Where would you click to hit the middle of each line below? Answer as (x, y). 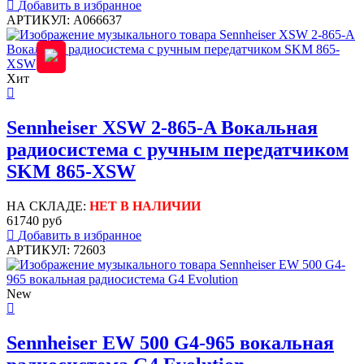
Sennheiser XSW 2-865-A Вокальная (162, 128)
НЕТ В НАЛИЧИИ (145, 206)
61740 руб (34, 220)
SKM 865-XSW (71, 172)
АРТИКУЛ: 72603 (56, 249)
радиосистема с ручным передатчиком (178, 150)
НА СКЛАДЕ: (48, 206)
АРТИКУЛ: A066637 (64, 20)
